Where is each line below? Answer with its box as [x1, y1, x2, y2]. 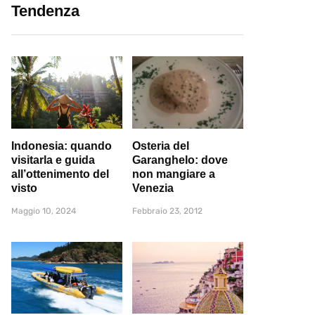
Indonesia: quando [11, 139, 112, 152]
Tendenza [11, 2, 79, 20]
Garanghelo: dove [132, 153, 228, 166]
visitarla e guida [11, 153, 95, 166]
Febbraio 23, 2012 [132, 205, 202, 216]
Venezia [132, 181, 174, 194]
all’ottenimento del [11, 167, 109, 180]
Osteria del [132, 139, 189, 152]
